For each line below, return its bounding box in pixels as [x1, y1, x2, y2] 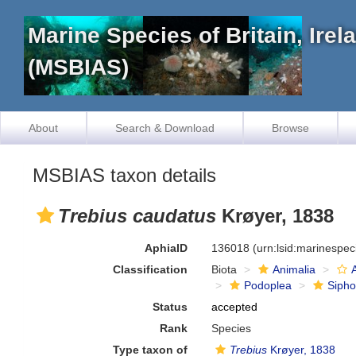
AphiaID [145, 242, 188, 254]
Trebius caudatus [58, 205, 216, 226]
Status [153, 300, 188, 313]
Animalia [273, 263, 316, 276]
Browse [272, 122, 309, 134]
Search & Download [115, 122, 215, 134]
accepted [211, 300, 258, 313]
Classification [113, 263, 188, 276]
